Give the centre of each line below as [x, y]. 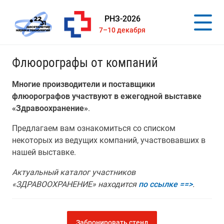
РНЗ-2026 [122, 18]
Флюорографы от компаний [85, 63]
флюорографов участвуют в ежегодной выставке [107, 96]
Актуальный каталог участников [74, 172]
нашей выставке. [44, 152]
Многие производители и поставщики [83, 84]
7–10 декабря [122, 30]
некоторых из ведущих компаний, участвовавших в [109, 140]
